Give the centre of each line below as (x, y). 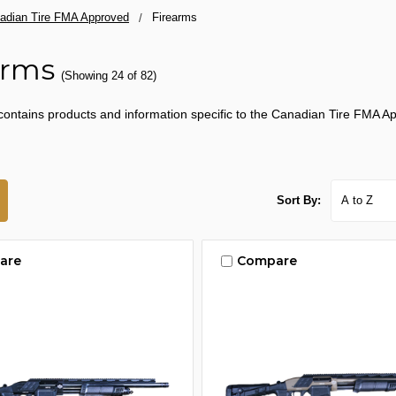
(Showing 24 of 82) (108, 76)
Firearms (174, 18)
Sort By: (299, 200)
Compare (267, 261)
